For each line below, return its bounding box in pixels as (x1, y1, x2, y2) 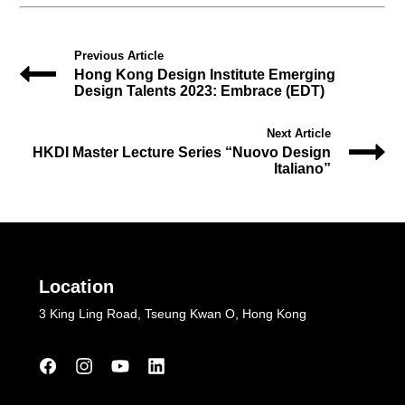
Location (38, 276, 114, 297)
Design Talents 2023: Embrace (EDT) (74, 82, 325, 99)
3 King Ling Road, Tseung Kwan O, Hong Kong (38, 306, 306, 321)
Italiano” (273, 160, 331, 176)
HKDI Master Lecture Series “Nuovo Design (32, 144, 331, 160)
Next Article (266, 126, 331, 140)
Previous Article (74, 48, 165, 62)
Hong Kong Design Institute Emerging (74, 66, 336, 82)
